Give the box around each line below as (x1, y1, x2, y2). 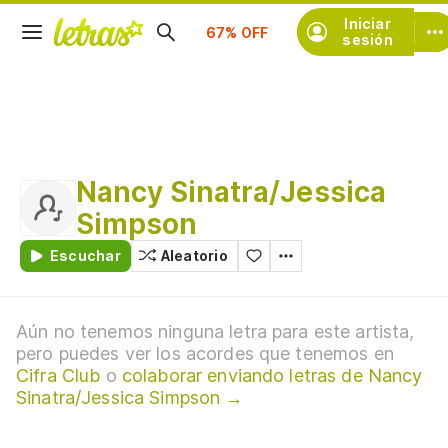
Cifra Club (16, 365, 101, 386)
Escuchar (50, 247, 121, 264)
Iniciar (344, 15, 391, 32)
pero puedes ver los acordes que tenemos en (16, 343, 394, 364)
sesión (342, 31, 393, 48)
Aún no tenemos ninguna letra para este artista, (16, 321, 415, 342)
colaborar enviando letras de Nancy (121, 365, 423, 386)
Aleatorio (160, 247, 228, 264)
